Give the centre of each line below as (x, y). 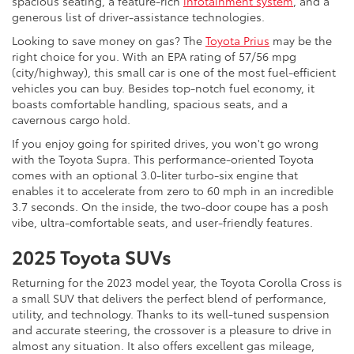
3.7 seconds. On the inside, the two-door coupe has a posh (170, 207)
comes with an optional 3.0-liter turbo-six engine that (155, 175)
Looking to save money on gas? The (109, 41)
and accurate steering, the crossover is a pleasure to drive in (172, 330)
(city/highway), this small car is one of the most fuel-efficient (174, 72)
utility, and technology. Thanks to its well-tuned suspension (171, 314)
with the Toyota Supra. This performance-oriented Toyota (163, 159)
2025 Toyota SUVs (92, 256)
